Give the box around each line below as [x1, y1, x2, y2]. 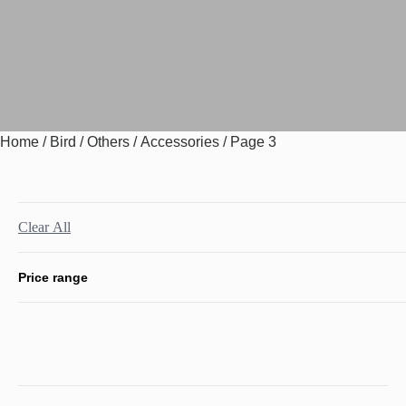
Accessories [140, 134, 219, 150]
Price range [18, 270, 88, 285]
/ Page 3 [219, 134, 276, 150]
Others [87, 134, 130, 150]
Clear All [18, 219, 71, 236]
